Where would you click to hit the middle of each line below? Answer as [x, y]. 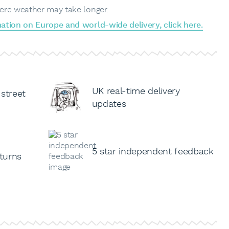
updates [109, 104]
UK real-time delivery [136, 91]
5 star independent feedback [153, 151]
